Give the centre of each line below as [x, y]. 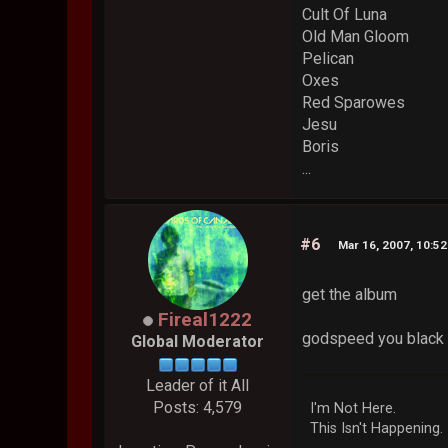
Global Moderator [198, 342]
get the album [350, 295]
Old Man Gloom [356, 37]
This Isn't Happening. [377, 429]
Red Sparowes [354, 103]
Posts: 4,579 [198, 408]
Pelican [328, 59]
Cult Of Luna [345, 15]
